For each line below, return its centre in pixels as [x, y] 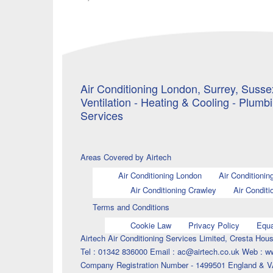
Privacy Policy [214, 225]
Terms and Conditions [131, 207]
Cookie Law [151, 225]
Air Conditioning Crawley [173, 190]
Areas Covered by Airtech [126, 157]
